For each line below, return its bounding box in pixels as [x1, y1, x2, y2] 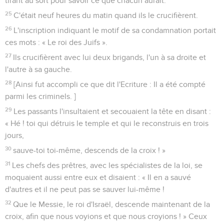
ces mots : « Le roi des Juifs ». [5, 38, 107, 46]
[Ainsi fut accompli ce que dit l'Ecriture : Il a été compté [13, 80, 206, 88]
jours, [5, 131, 24, 139]
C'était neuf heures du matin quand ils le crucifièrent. [13, 11, 198, 19]
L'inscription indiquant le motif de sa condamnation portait [13, 26, 216, 34]
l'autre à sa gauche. [5, 65, 72, 73]
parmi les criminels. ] [5, 92, 76, 100]
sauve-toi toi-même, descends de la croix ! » [13, 146, 166, 154]
